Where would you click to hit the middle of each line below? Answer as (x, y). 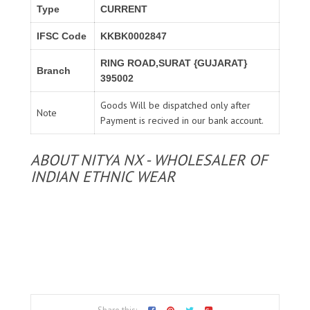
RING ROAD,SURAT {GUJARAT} (174, 63)
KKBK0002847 (134, 36)
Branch (54, 70)
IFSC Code (62, 36)
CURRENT (124, 9)
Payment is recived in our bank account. (182, 120)
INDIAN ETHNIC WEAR (103, 176)
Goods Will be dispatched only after (175, 105)
